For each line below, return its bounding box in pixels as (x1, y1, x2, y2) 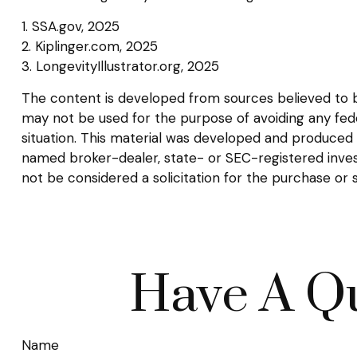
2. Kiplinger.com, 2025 (21, 37, 158, 55)
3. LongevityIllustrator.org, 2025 (21, 57, 219, 75)
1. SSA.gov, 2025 (21, 17, 120, 35)
